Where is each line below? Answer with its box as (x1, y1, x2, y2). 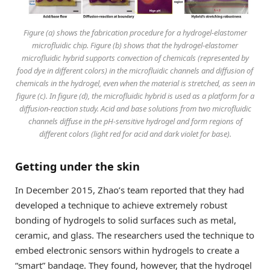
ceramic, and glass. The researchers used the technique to (15, 229, 254, 242)
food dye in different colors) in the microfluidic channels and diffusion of (17, 64, 253, 76)
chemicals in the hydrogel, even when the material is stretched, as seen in (15, 77, 255, 89)
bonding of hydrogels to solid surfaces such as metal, (15, 214, 236, 227)
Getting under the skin (15, 159, 140, 174)
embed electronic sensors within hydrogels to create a (15, 244, 239, 257)
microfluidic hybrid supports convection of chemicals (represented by (21, 52, 249, 63)
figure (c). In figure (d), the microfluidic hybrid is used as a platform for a (16, 90, 254, 101)
